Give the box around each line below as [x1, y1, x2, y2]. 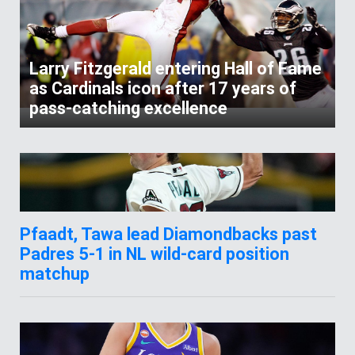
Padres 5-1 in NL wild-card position [20, 242, 289, 265]
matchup [20, 262, 90, 284]
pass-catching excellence [29, 97, 227, 119]
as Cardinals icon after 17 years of [29, 77, 296, 99]
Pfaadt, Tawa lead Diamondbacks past [20, 223, 317, 245]
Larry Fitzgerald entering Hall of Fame [29, 57, 322, 79]
